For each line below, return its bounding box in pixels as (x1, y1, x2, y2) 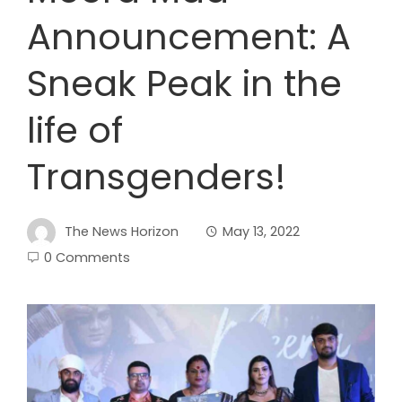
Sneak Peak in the (27, 58, 342, 109)
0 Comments (44, 249, 130, 267)
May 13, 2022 (223, 222, 300, 240)
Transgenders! (27, 152, 286, 202)
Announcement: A (27, 12, 351, 62)
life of (27, 105, 123, 155)
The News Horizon (65, 222, 179, 240)
